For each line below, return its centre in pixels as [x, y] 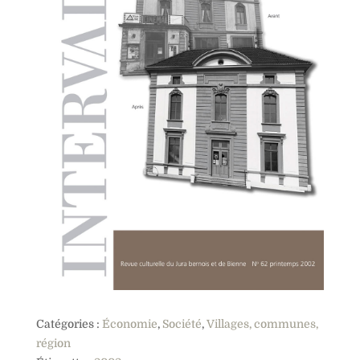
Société [182, 324]
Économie [129, 324]
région [53, 344]
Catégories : [69, 324]
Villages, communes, [262, 324]
